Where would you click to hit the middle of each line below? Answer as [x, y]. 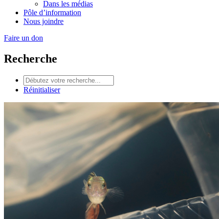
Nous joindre [44, 21]
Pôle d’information [52, 12]
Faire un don [23, 38]
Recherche [31, 58]
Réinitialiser [42, 89]
